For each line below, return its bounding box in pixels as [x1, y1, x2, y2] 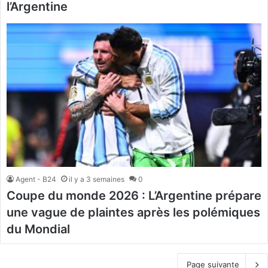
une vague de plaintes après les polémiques [7, 205, 260, 220]
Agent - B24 [16, 175, 56, 184]
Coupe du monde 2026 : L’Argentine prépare [7, 188, 261, 203]
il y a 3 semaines [69, 175, 124, 184]
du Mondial [7, 222, 70, 237]
